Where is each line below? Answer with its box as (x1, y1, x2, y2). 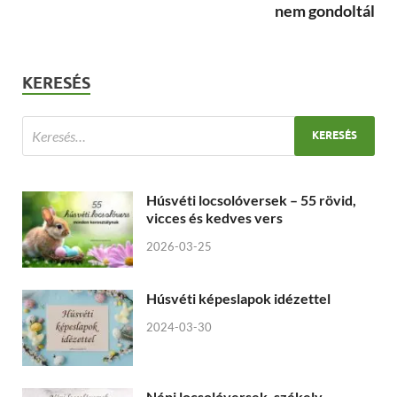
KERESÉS (22, 73, 90, 92)
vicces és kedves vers (146, 208, 283, 226)
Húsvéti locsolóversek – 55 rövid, (146, 191, 356, 208)
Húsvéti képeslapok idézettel (146, 290, 331, 307)
